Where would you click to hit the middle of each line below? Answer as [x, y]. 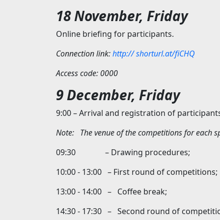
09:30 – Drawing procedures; [123, 152]
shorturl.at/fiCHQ [165, 54]
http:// [123, 54]
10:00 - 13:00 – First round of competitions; [137, 172]
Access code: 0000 [87, 73]
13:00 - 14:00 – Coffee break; [111, 192]
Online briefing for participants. [115, 34]
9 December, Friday [118, 95]
